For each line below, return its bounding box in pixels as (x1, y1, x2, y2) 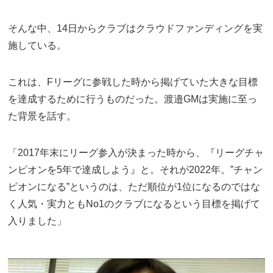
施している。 (8, 40, 67, 51)
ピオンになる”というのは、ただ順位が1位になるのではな (8, 182, 261, 192)
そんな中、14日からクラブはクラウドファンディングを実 (8, 23, 263, 34)
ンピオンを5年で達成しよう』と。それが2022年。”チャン (8, 165, 263, 175)
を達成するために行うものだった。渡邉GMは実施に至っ (8, 94, 258, 104)
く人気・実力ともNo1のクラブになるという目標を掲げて (8, 199, 261, 209)
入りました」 (8, 216, 67, 226)
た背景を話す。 (8, 111, 77, 121)
